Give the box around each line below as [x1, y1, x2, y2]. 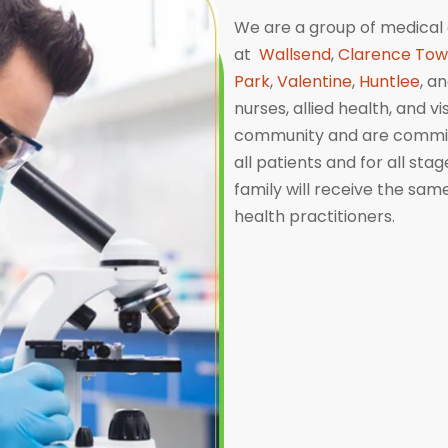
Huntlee [359, 70, 420, 93]
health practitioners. [234, 205, 399, 228]
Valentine [277, 70, 352, 93]
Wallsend [259, 43, 331, 66]
